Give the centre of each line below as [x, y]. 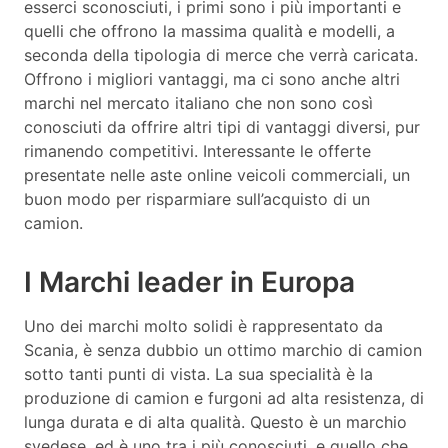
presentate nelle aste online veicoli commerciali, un [217, 174]
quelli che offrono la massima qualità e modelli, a [209, 30]
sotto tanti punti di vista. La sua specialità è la [198, 373]
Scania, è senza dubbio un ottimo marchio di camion [223, 349]
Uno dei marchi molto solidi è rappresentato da [203, 325]
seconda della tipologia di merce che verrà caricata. [221, 54]
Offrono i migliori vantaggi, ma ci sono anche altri [212, 78]
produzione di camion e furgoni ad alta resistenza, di [224, 397]
